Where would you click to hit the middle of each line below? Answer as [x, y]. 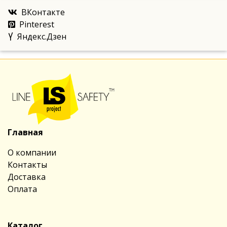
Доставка [27, 177]
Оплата [22, 189]
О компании [32, 152]
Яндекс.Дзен [42, 36]
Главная [25, 132]
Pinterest [37, 24]
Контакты [27, 164]
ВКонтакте [43, 12]
